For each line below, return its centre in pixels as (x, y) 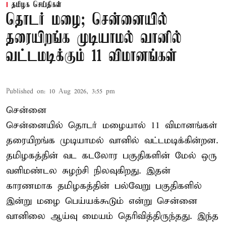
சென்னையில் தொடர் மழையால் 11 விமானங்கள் (112, 125)
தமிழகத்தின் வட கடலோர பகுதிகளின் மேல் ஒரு (111, 155)
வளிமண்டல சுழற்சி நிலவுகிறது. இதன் (88, 171)
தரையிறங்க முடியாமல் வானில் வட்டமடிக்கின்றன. (112, 140)
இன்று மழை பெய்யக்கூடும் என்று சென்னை (102, 201)
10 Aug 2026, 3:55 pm (82, 91)
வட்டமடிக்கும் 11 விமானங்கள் (92, 56)
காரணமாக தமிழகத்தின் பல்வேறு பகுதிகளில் (104, 186)
